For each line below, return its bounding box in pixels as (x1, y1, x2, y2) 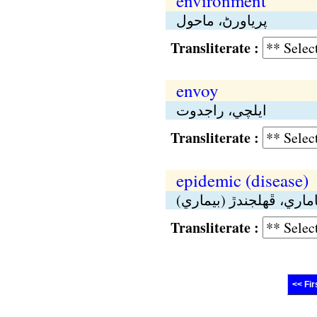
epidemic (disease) (175, 168, 309, 192)
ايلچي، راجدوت (175, 100, 267, 120)
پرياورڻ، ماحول (175, 11, 267, 30)
